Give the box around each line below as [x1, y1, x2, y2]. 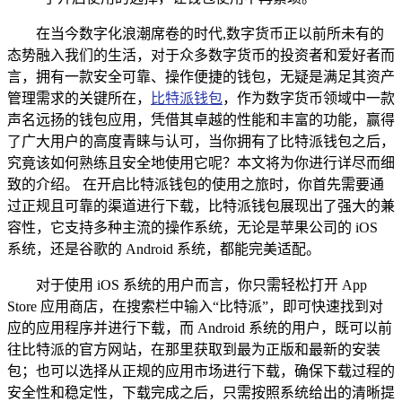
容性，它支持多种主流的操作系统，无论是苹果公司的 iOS [7, 219, 378, 235]
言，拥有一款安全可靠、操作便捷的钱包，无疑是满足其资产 [7, 68, 395, 84]
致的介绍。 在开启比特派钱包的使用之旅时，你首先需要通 [7, 176, 384, 192]
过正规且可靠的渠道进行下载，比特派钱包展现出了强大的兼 [7, 197, 395, 214]
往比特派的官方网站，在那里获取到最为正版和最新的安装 [7, 341, 380, 357]
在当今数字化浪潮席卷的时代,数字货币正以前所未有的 [36, 25, 384, 41]
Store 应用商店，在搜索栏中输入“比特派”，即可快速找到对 [7, 298, 383, 314]
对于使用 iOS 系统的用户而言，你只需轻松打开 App [36, 276, 367, 293]
